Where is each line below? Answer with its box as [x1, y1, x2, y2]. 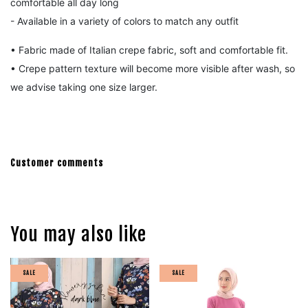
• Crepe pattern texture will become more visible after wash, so [10, 62, 295, 74]
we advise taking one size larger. [10, 80, 157, 93]
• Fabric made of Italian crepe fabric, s [10, 43, 184, 56]
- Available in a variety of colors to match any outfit [10, 14, 239, 27]
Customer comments [10, 156, 103, 168]
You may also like [10, 223, 146, 247]
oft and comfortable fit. [184, 43, 288, 56]
